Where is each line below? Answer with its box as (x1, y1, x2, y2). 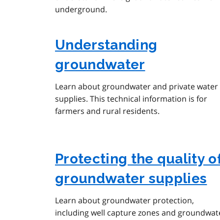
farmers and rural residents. (55, 106, 160, 117)
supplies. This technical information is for (55, 93, 207, 105)
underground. (55, 4, 107, 15)
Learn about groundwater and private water (55, 81, 218, 92)
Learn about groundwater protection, (55, 195, 194, 206)
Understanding (55, 37, 158, 54)
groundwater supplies (55, 170, 207, 187)
